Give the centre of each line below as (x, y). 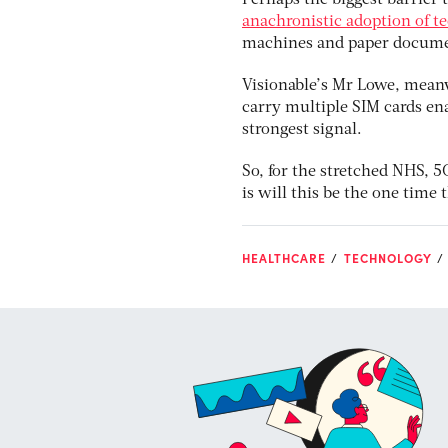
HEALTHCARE (284, 258)
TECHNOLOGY (388, 258)
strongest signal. (302, 130)
